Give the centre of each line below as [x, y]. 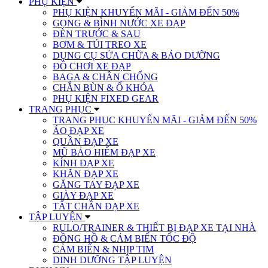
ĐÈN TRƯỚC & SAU [97, 33]
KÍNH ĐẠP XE [83, 163]
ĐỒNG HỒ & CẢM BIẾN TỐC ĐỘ [124, 238]
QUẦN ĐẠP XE [86, 141]
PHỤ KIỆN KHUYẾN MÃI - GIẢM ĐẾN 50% [146, 12]
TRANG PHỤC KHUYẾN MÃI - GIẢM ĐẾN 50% [155, 120]
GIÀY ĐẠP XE [83, 195]
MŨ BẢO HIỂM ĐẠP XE [104, 152]
